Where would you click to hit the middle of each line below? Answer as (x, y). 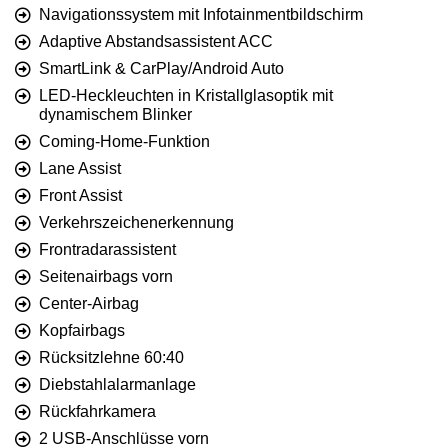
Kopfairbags (82, 331)
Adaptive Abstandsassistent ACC (156, 42)
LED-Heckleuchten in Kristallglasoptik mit (186, 96)
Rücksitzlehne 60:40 (111, 358)
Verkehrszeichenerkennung (136, 223)
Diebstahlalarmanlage (117, 385)
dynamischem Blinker (115, 115)
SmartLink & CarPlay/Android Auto (161, 69)
